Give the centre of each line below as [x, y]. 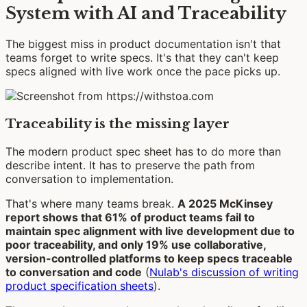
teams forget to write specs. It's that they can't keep [142, 58]
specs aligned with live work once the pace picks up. [143, 72]
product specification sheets [79, 285]
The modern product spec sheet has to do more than [143, 151]
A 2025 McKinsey [225, 203]
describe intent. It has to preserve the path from [130, 165]
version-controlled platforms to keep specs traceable [149, 258]
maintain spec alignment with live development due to [150, 231]
